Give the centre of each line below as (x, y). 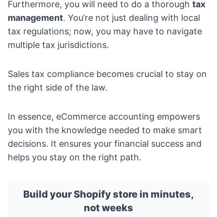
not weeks (108, 208)
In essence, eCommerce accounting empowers (104, 117)
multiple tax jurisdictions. (58, 45)
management (35, 18)
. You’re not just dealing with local (132, 18)
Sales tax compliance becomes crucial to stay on (107, 74)
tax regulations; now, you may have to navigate (105, 31)
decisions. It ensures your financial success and (105, 144)
